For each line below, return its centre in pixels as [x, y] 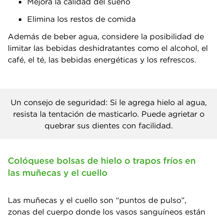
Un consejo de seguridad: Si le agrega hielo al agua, [108, 102]
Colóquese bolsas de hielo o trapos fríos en [102, 161]
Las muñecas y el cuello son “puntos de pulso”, [97, 200]
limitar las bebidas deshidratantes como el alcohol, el [108, 48]
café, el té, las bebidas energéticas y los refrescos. [102, 60]
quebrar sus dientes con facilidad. [108, 125]
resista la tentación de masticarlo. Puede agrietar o [108, 114]
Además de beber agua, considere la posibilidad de [106, 36]
